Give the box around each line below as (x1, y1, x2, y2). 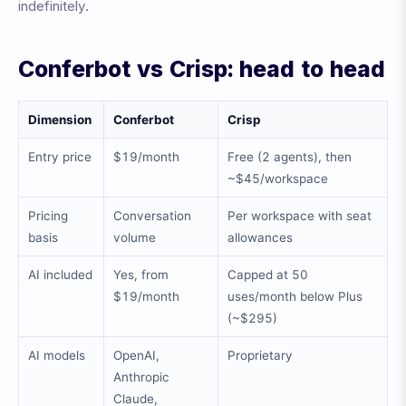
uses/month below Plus (227, 289, 362, 304)
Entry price (28, 150, 92, 164)
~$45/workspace (227, 171, 328, 186)
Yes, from (113, 267, 169, 282)
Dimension (28, 112, 92, 127)
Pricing (28, 208, 68, 223)
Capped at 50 (227, 267, 308, 282)
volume (113, 230, 156, 245)
